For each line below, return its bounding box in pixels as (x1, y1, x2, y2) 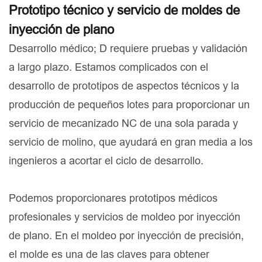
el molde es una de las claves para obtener (9, 248, 209, 261)
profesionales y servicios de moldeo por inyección (9, 211, 240, 223)
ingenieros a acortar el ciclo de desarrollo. (9, 154, 204, 167)
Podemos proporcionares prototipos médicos (9, 192, 218, 205)
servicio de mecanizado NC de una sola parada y (9, 117, 238, 130)
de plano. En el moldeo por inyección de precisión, (9, 229, 244, 242)
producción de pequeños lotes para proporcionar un (9, 98, 250, 111)
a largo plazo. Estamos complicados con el (9, 61, 208, 74)
